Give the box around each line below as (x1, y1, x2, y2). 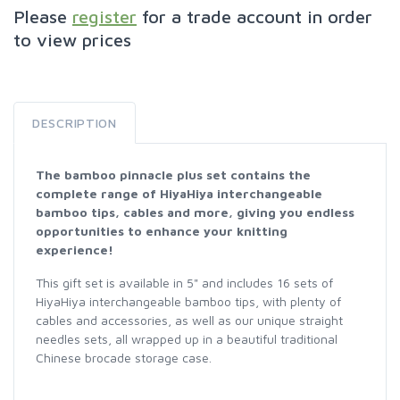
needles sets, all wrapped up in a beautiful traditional (36, 330, 337, 346)
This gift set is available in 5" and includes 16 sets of (36, 274, 333, 290)
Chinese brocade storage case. (36, 349, 212, 365)
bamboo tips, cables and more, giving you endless (36, 204, 354, 220)
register (72, 5, 137, 27)
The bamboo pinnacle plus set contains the (36, 166, 311, 182)
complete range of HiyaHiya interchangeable (36, 185, 322, 201)
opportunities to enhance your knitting (36, 222, 287, 238)
